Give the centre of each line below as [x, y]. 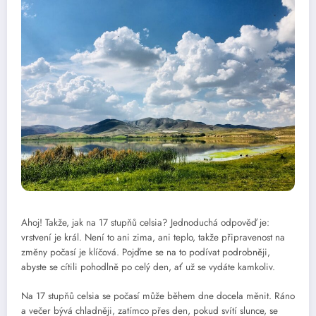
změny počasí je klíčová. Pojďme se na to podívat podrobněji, [146, 253]
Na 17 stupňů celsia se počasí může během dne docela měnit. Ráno [158, 296]
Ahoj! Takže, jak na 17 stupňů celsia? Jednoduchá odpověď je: [145, 223]
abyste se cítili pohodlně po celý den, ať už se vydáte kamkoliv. [148, 267]
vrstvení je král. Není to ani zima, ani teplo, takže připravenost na [153, 238]
